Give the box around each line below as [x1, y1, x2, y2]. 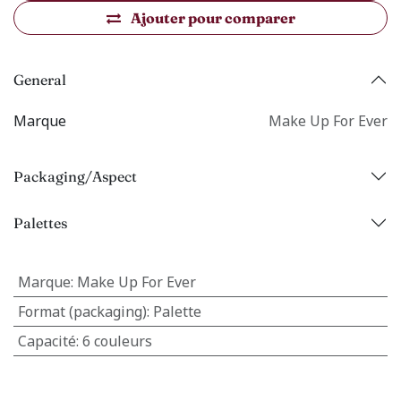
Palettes [13, 213, 67, 232]
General [13, 70, 66, 89]
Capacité [17, 331, 76, 351]
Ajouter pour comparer [130, 9, 295, 27]
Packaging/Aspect [13, 166, 137, 185]
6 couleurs [81, 331, 152, 351]
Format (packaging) [17, 302, 147, 321]
